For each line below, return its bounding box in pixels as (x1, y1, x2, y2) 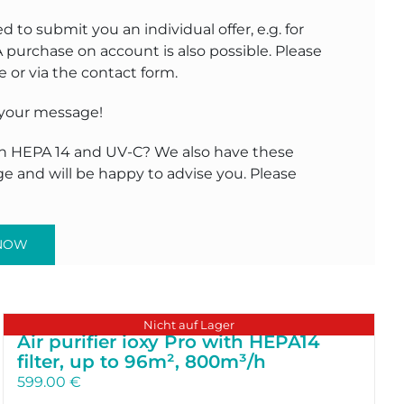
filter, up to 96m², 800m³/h (16, 350, 266, 372)
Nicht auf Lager (142, 317, 234, 332)
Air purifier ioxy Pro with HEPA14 (16, 330, 320, 353)
